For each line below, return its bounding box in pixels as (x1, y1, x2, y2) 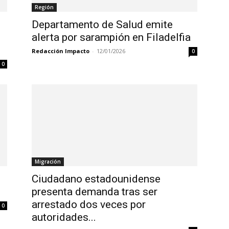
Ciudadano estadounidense (32, 173, 161, 186)
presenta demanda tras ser (32, 186, 157, 198)
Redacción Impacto (32, 47, 89, 55)
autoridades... (32, 211, 96, 224)
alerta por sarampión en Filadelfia (32, 31, 191, 44)
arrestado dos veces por (32, 198, 146, 211)
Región (35, 4, 54, 11)
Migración (35, 158, 61, 166)
